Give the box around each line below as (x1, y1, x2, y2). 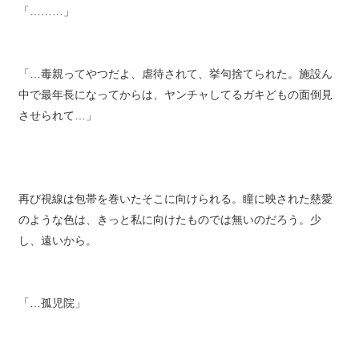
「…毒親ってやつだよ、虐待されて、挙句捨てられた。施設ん (18, 79, 333, 91)
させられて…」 (18, 120, 97, 133)
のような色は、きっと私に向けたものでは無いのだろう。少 (18, 224, 321, 237)
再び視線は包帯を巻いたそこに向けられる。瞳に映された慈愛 (18, 204, 333, 216)
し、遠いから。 (18, 245, 97, 258)
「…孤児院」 (18, 308, 86, 321)
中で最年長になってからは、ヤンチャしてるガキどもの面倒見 (18, 99, 333, 112)
